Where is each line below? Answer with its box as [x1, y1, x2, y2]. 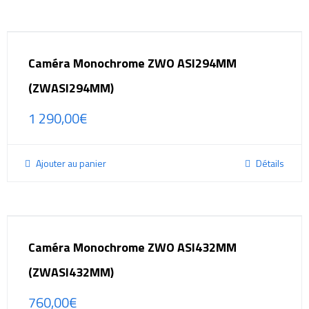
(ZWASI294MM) [28, 79, 114, 98]
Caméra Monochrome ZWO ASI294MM [28, 54, 237, 73]
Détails [254, 156, 284, 171]
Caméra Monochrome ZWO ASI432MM [28, 238, 237, 257]
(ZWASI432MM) [28, 263, 114, 282]
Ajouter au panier [34, 156, 106, 171]
